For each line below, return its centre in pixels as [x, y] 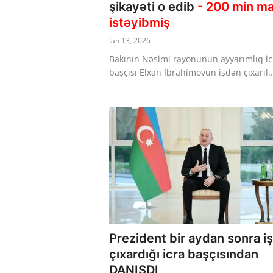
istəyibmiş [140, 22]
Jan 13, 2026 [130, 40]
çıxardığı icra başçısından [184, 254]
